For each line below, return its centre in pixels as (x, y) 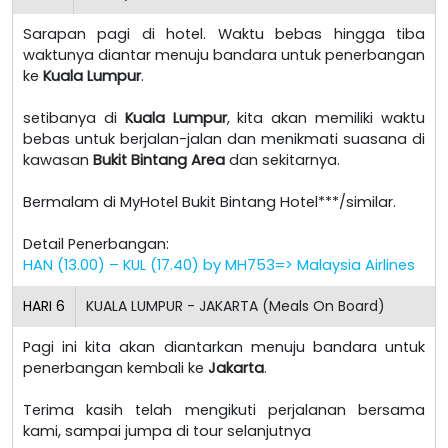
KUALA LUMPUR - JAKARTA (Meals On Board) (235, 305)
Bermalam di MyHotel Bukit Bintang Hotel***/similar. (209, 201)
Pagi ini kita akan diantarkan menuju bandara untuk (224, 346)
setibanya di (74, 117)
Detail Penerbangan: (96, 243)
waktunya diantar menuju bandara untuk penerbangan (224, 54)
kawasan (58, 159)
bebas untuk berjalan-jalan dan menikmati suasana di (224, 138)
